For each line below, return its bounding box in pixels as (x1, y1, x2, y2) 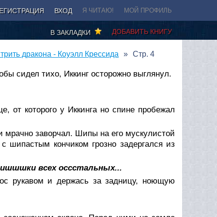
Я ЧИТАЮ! (82, 7, 114, 14)
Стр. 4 (133, 49, 155, 58)
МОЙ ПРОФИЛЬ (124, 7, 172, 14)
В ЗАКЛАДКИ (50, 28, 94, 36)
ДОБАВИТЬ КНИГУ (112, 27, 172, 35)
